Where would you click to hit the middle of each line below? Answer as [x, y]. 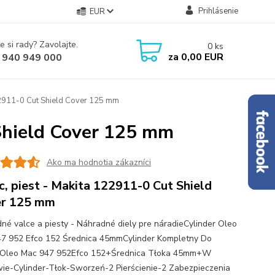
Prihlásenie [218, 11]
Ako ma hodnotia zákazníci [99, 162]
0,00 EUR [201, 57]
